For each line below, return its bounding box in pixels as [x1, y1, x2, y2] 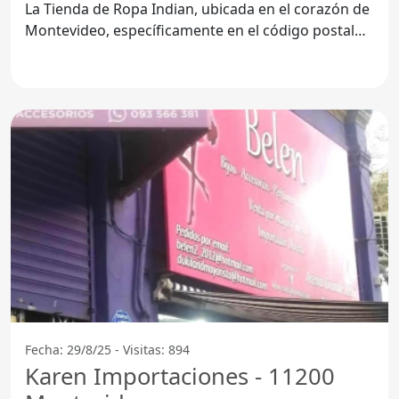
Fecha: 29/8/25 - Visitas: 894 [25, 340, 190, 358]
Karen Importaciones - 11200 [25, 360, 335, 392]
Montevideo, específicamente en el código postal [25, 20, 354, 40]
